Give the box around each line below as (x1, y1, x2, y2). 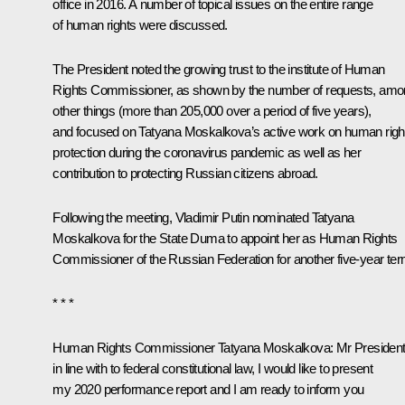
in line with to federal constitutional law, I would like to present (52, 360, 373, 376)
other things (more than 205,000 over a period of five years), (52, 102, 372, 118)
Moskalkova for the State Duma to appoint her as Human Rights (52, 230, 398, 246)
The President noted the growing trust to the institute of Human (52, 61, 385, 77)
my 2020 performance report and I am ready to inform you (52, 381, 364, 397)
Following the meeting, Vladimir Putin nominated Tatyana (52, 209, 354, 225)
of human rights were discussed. (52, 16, 228, 33)
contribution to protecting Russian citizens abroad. (52, 165, 318, 181)
